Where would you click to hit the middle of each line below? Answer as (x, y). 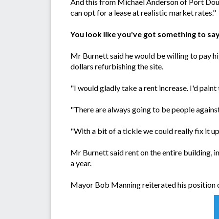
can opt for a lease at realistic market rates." (143, 13)
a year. (81, 163)
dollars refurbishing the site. (117, 66)
